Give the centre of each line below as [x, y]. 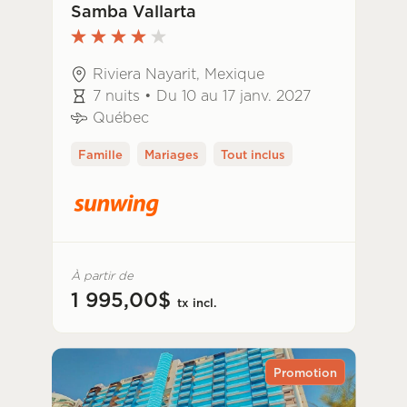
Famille [100, 155]
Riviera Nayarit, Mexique [178, 74]
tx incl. [197, 303]
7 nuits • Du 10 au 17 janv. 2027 [201, 96]
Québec [120, 118]
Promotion [305, 373]
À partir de [102, 276]
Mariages [171, 155]
